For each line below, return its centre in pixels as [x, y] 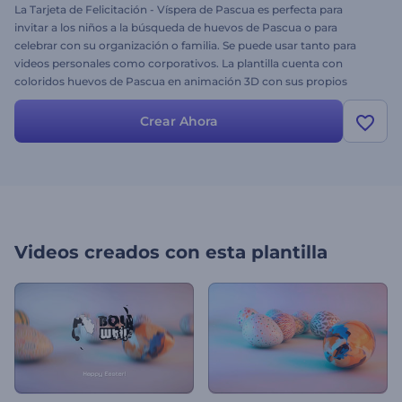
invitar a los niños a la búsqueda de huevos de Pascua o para [176, 27]
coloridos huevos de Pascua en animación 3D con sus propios [181, 81]
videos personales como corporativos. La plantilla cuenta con [179, 63]
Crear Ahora [179, 121]
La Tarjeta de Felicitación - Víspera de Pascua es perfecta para [179, 9]
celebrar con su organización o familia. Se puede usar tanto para [185, 45]
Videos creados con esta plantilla [171, 252]
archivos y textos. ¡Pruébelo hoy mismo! [122, 99]
